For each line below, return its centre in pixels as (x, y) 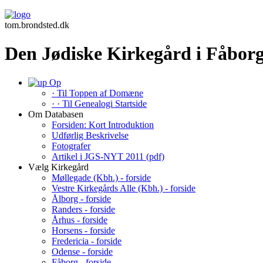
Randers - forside (83, 209)
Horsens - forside (83, 230)
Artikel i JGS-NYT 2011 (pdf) (108, 156)
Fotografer (71, 146)
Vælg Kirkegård (58, 167)
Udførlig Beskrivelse (90, 135)
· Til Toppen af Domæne (97, 93)
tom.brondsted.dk (37, 25)
